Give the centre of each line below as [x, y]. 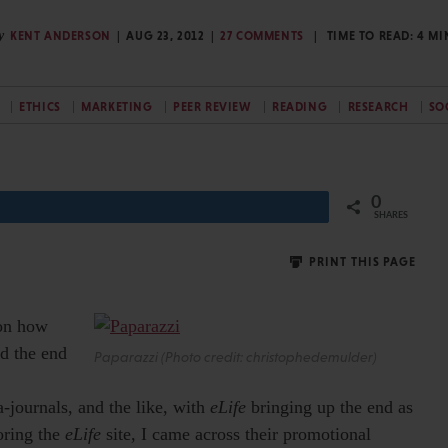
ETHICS [40, 106]
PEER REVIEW [212, 106]
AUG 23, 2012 [165, 35]
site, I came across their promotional [236, 433]
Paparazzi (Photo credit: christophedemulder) [235, 357]
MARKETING [117, 106]
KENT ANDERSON [60, 35]
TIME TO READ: [372, 35]
